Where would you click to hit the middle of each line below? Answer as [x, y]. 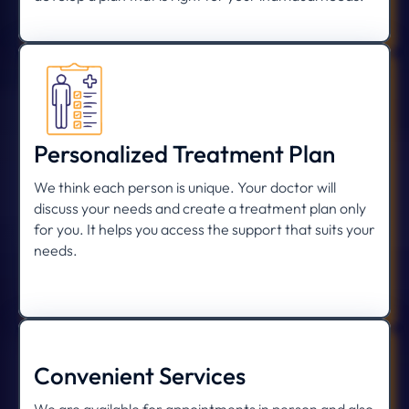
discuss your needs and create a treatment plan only [200, 209]
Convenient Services [140, 376]
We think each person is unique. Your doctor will [185, 188]
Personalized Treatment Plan [184, 154]
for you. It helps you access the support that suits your [204, 230]
